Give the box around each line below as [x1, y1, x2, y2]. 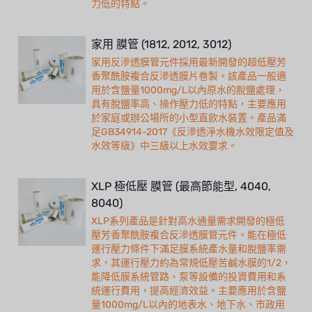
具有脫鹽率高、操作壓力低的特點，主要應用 [91, 98, 286, 111]
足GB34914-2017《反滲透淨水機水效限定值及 [91, 126, 294, 139]
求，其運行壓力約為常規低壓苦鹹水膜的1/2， [91, 257, 291, 270]
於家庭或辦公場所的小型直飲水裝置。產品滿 [91, 112, 286, 125]
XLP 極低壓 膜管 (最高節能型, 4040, [91, 180, 271, 194]
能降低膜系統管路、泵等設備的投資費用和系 [91, 271, 286, 283]
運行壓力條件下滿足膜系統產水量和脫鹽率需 [91, 243, 286, 256]
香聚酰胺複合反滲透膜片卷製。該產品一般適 [91, 70, 286, 83]
